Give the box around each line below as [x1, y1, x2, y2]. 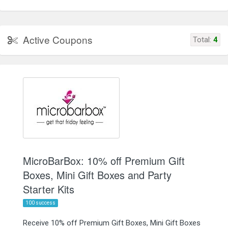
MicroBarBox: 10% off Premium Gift [23, 153, 185, 168]
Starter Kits [23, 181, 74, 196]
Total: [193, 35, 213, 44]
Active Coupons [23, 32, 93, 46]
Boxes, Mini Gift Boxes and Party [23, 167, 172, 182]
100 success [25, 199, 55, 206]
